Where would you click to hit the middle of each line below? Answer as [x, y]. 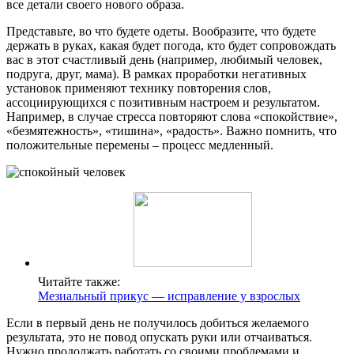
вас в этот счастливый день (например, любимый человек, [164, 60]
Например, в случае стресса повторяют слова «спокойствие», [172, 117]
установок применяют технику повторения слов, [139, 88]
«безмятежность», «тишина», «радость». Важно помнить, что [171, 131]
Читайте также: [79, 282]
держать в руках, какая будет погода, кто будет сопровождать [171, 46]
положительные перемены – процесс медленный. [140, 145]
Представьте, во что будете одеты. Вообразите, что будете [161, 32]
